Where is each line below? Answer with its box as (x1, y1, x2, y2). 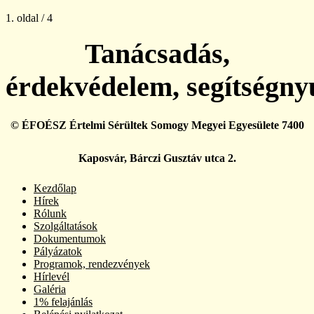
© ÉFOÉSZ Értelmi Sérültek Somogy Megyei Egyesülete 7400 (10, 119, 304, 132)
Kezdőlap (34, 182, 76, 195)
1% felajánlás (34, 296, 93, 308)
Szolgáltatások (34, 220, 97, 233)
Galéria (34, 283, 66, 296)
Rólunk (34, 207, 67, 220)
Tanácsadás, (84, 38, 230, 70)
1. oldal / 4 (6, 11, 53, 24)
